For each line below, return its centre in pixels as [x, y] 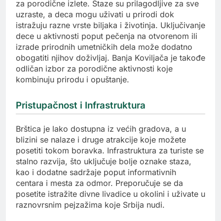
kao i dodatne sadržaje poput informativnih [96, 172]
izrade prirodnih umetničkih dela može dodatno [104, 47]
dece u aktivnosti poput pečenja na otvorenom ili [107, 36]
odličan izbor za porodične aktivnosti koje [94, 68]
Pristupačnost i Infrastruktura [81, 105]
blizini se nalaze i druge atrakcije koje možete [101, 140]
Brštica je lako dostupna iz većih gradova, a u [101, 129]
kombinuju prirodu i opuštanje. [73, 79]
